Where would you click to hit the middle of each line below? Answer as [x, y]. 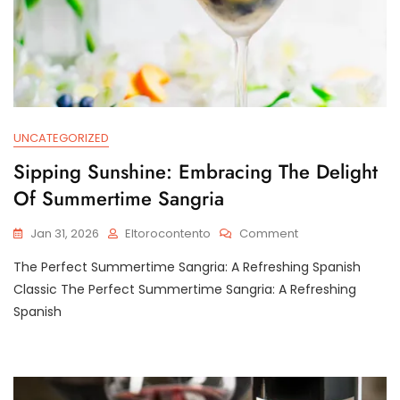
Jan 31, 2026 [65, 233]
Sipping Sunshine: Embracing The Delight [196, 171]
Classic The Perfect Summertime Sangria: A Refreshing [185, 289]
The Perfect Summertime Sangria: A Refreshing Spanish [187, 267]
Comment [269, 233]
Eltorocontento [168, 233]
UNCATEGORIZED [61, 137]
